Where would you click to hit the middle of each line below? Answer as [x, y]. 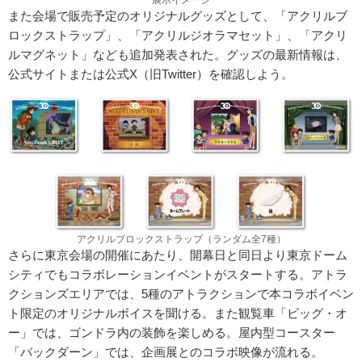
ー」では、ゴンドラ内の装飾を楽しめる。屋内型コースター [172, 332]
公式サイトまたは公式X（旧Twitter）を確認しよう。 [151, 74]
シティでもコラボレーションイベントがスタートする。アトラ [178, 274]
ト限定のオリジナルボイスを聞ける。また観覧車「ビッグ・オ [178, 313]
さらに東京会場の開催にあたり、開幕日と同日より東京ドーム [178, 255]
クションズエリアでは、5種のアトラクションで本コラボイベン [181, 293]
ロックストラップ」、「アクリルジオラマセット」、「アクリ [178, 36]
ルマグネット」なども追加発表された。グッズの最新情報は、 [178, 55]
